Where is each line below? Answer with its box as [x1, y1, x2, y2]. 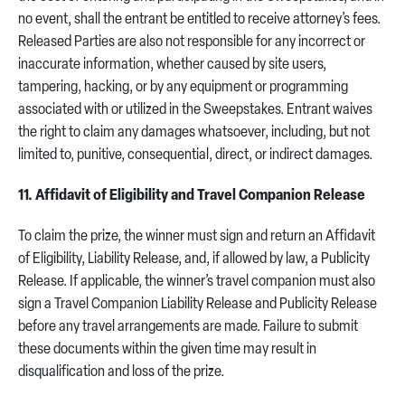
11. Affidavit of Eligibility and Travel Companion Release [18, 188, 365, 204]
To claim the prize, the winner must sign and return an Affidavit [18, 229, 375, 245]
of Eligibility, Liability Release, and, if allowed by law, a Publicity [18, 251, 370, 268]
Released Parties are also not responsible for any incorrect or [18, 34, 365, 51]
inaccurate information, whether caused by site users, [18, 57, 326, 73]
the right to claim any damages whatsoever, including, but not [18, 125, 370, 141]
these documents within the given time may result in [18, 342, 316, 358]
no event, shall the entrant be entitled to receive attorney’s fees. [18, 12, 381, 28]
